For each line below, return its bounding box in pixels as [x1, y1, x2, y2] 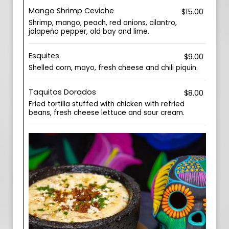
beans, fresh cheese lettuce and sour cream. [29, 108, 185, 118]
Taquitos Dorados [29, 87, 96, 97]
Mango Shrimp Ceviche [29, 6, 114, 16]
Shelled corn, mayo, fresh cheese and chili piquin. [29, 63, 198, 73]
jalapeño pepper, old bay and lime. [29, 27, 149, 36]
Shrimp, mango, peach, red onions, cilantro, [29, 18, 177, 28]
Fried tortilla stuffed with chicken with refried [29, 99, 185, 109]
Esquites [29, 51, 59, 61]
